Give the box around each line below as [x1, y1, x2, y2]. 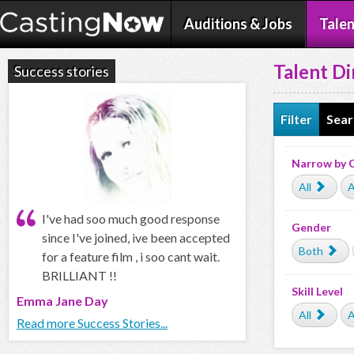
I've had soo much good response [42, 211, 220, 227]
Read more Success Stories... [17, 315, 168, 331]
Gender [292, 220, 331, 234]
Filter [281, 111, 312, 126]
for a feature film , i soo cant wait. [42, 249, 220, 265]
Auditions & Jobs [184, 15, 292, 32]
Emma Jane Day [17, 293, 108, 309]
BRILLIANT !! [42, 268, 117, 284]
